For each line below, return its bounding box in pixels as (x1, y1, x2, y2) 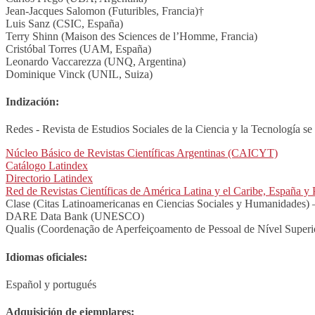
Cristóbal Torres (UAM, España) (6, 42, 151, 55)
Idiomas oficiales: (6, 250, 87, 263)
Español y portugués (6, 278, 96, 290)
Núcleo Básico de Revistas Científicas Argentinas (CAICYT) (6, 147, 278, 160)
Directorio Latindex (6, 172, 93, 185)
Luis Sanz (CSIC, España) (6, 17, 123, 30)
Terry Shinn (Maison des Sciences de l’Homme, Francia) (6, 30, 257, 42)
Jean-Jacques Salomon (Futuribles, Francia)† (6, 4, 204, 17)
